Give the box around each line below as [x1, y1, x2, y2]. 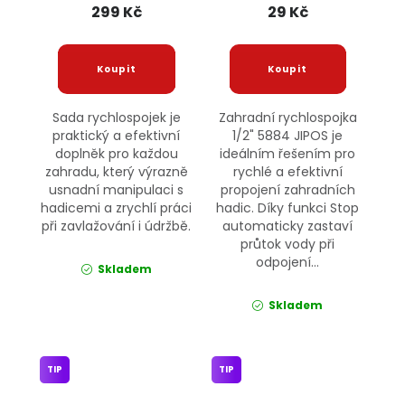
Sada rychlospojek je [52, 108, 181, 127]
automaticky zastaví [222, 217, 353, 236]
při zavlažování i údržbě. [42, 217, 192, 236]
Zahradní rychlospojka [218, 108, 357, 127]
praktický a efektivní [52, 127, 181, 146]
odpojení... [256, 253, 320, 272]
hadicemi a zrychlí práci [41, 199, 193, 218]
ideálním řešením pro [220, 145, 356, 164]
